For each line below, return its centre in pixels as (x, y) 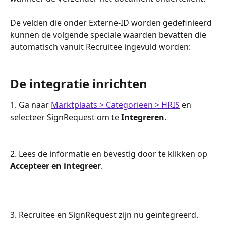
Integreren (143, 117)
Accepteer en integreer (55, 166)
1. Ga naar (31, 105)
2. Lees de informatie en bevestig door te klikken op (110, 154)
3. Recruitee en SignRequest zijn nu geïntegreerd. (104, 215)
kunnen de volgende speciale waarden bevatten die (109, 35)
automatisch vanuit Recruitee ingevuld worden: (100, 47)
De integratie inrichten (79, 84)
